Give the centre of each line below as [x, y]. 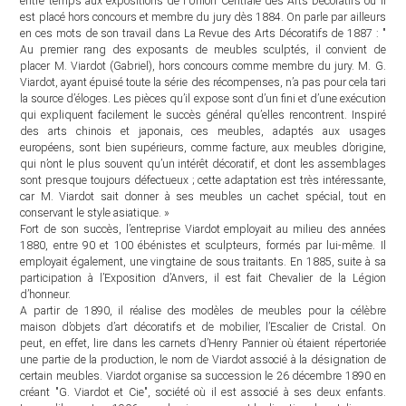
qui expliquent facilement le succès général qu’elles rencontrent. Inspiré [203, 115]
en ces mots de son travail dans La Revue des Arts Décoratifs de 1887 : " [203, 34]
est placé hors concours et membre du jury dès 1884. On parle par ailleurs [203, 17]
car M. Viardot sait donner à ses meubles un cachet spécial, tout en [203, 197]
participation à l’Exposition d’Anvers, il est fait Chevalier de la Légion [203, 278]
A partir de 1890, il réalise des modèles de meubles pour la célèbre [203, 311]
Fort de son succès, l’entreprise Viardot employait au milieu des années [203, 229]
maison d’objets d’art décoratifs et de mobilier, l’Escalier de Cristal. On [203, 327]
